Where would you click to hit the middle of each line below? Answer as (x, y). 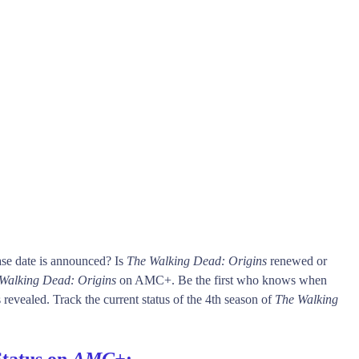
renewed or (297, 261)
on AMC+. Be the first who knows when (222, 280)
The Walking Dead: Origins (197, 261)
